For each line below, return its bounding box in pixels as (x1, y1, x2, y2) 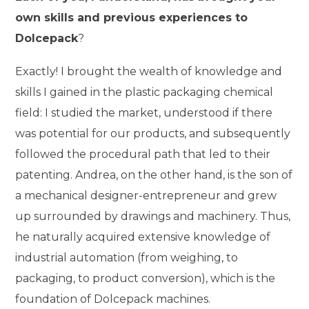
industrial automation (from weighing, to (15, 250, 239, 264)
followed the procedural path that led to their (15, 147, 271, 161)
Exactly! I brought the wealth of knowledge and (15, 64, 283, 78)
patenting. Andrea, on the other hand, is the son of (15, 168, 293, 181)
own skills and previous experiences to (15, 11, 248, 25)
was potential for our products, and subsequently (15, 126, 291, 140)
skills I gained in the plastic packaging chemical (15, 85, 274, 99)
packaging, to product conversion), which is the (15, 271, 276, 285)
